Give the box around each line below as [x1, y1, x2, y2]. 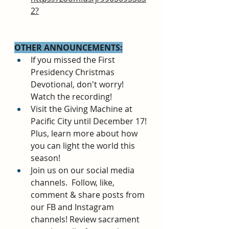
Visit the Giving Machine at [31, 103, 134, 115]
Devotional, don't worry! [31, 79, 126, 90]
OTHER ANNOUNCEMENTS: [14, 42, 123, 54]
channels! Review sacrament [31, 214, 142, 225]
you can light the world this [31, 140, 137, 152]
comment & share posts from [31, 189, 147, 201]
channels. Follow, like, [31, 177, 117, 189]
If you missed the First [31, 54, 117, 66]
